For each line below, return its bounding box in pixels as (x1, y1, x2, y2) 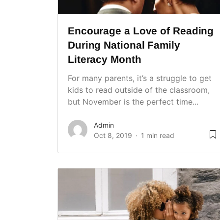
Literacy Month (68, 54, 141, 65)
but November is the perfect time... (68, 97, 198, 107)
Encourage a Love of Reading (68, 25, 214, 37)
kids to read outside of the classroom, (68, 85, 210, 95)
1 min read (141, 131, 174, 140)
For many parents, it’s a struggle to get (68, 73, 212, 83)
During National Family (68, 39, 180, 51)
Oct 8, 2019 (94, 131, 132, 140)
